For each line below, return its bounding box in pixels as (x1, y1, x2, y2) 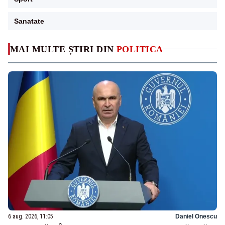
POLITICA (117, 44, 163, 54)
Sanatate (14, 17, 44, 25)
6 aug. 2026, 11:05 (8, 213, 53, 220)
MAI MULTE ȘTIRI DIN (10, 44, 117, 54)
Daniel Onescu (175, 213, 217, 220)
